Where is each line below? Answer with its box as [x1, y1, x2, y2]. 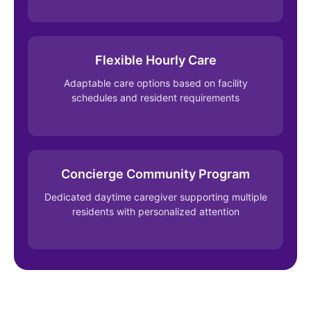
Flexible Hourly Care [94, 53, 217, 68]
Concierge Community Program [61, 166, 250, 181]
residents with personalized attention [72, 205, 239, 217]
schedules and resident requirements [72, 92, 239, 104]
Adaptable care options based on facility [63, 77, 248, 90]
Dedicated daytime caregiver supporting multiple [44, 190, 267, 203]
